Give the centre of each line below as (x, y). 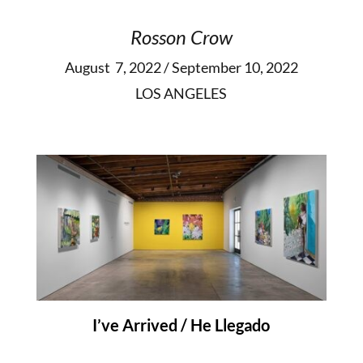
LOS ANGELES (181, 94)
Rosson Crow (181, 37)
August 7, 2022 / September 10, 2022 (181, 68)
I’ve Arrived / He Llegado (181, 325)
